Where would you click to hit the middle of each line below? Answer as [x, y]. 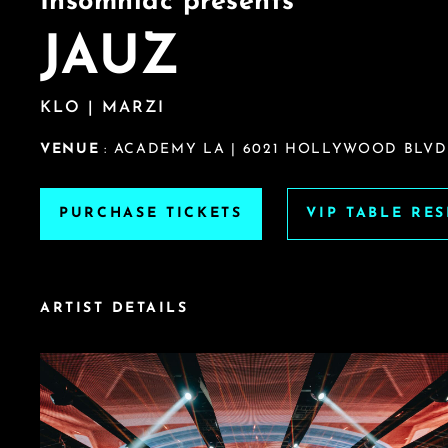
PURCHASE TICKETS [151, 214]
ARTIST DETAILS [114, 309]
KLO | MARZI [102, 108]
